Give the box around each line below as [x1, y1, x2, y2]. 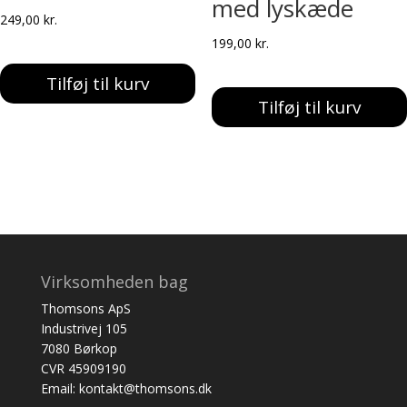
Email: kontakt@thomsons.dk [40, 380, 212, 398]
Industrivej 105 [40, 320, 127, 338]
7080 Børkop [40, 340, 117, 358]
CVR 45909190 [40, 360, 126, 378]
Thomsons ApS [40, 300, 131, 318]
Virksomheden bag [40, 271, 188, 293]
